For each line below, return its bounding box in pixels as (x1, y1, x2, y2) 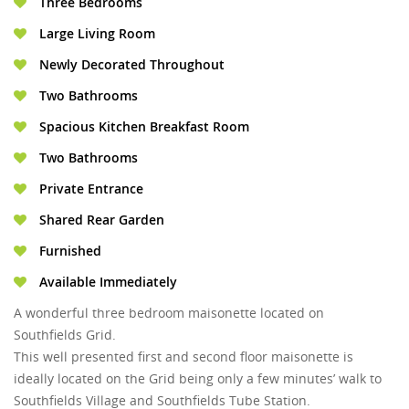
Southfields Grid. (14, 326, 116, 344)
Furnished (36, 242, 101, 260)
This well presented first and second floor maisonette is (14, 348, 353, 366)
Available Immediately (36, 273, 177, 291)
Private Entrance (36, 180, 143, 198)
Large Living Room (36, 25, 155, 43)
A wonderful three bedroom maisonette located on (14, 304, 324, 322)
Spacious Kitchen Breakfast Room (36, 118, 249, 136)
